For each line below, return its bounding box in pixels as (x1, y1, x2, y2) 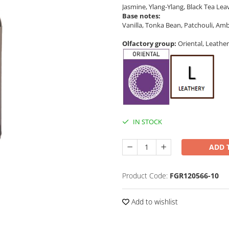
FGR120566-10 (170, 170, 219, 180)
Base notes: (122, 11, 161, 20)
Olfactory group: (122, 39, 176, 48)
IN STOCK (131, 117, 162, 126)
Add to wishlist (129, 196, 178, 207)
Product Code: (122, 170, 168, 180)
